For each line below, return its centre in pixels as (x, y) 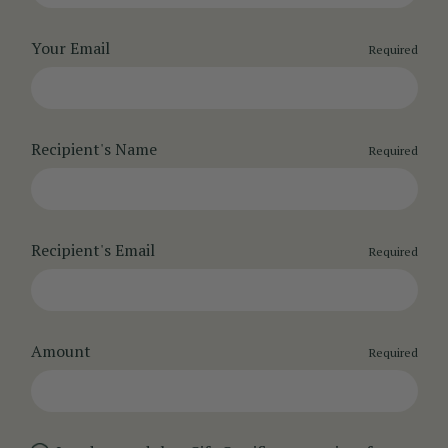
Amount (60, 351)
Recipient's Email (92, 250)
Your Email (70, 48)
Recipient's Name (93, 149)
